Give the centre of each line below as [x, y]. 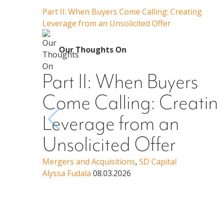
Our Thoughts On [93, 50]
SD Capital [158, 162]
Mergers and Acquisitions [89, 162]
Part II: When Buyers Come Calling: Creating [122, 12]
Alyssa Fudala [67, 173]
